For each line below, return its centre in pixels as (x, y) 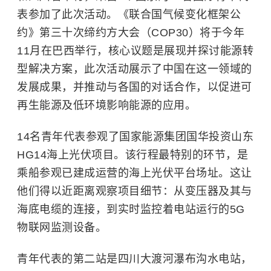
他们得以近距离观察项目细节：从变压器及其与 (135, 191)
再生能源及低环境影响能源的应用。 (106, 105)
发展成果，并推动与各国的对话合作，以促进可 (135, 87)
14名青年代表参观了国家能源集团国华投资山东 (135, 137)
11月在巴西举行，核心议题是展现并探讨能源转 (135, 51)
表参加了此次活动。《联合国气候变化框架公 (129, 15)
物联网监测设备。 (62, 227)
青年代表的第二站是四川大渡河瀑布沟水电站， (135, 259)
